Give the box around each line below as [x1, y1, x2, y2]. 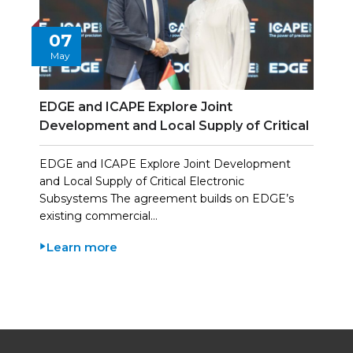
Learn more [46, 239, 117, 255]
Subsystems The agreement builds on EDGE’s [39, 191, 294, 206]
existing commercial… [39, 208, 158, 223]
